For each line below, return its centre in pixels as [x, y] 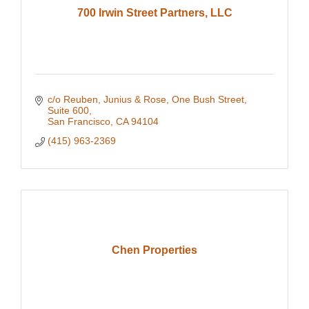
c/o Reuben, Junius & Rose [107, 99]
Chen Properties [154, 250]
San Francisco [79, 121]
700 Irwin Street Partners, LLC [154, 13]
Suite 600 [68, 110]
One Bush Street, [209, 99]
